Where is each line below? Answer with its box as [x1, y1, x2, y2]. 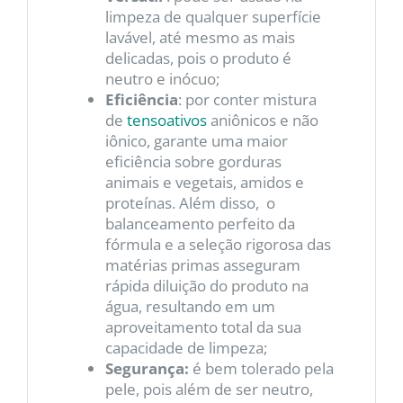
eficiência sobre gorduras [104, 150, 282, 172]
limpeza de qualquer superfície [104, 5, 321, 27]
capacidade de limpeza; [104, 336, 267, 358]
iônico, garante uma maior [104, 130, 288, 151]
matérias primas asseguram [104, 254, 300, 275]
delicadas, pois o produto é [104, 47, 291, 68]
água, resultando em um [104, 295, 275, 317]
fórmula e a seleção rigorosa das [104, 233, 331, 255]
